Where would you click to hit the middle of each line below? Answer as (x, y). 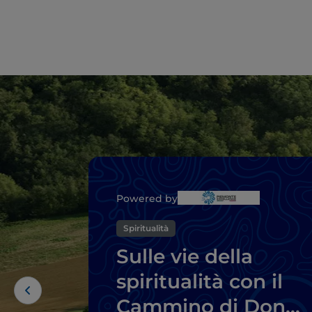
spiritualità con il (200, 281)
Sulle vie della (185, 256)
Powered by (147, 198)
